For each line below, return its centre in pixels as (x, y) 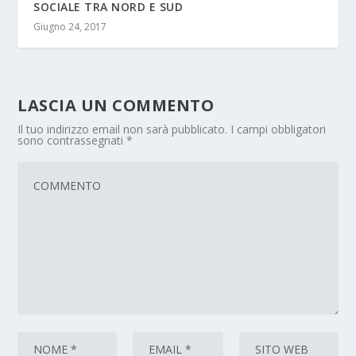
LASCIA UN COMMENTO (116, 105)
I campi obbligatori (279, 129)
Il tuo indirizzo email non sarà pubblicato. (123, 129)
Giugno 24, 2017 (70, 26)
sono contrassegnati (72, 140)
